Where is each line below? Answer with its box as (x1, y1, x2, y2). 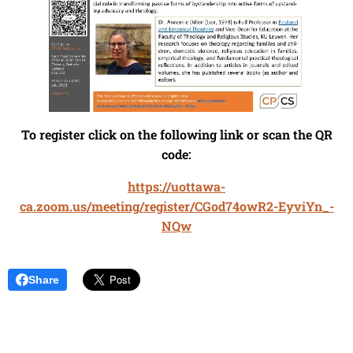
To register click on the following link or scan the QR (20, 126, 333, 143)
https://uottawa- (128, 178, 225, 195)
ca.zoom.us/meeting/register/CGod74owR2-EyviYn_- (19, 198, 334, 215)
